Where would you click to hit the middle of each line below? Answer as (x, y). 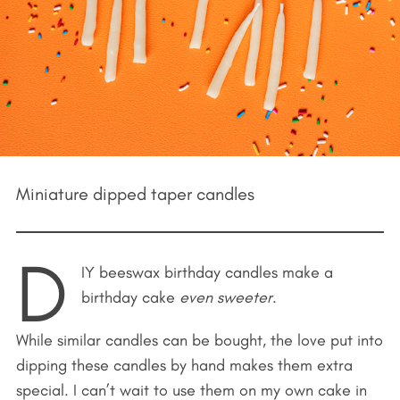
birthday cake (130, 297)
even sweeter (225, 297)
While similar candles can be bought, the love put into (199, 340)
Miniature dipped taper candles (135, 193)
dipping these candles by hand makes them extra (184, 365)
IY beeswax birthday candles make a (207, 272)
